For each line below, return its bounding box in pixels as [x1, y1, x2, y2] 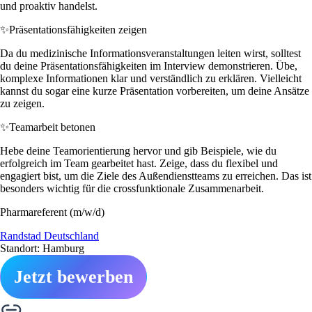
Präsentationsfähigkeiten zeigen [9, 23, 147, 36]
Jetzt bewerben [14, 266, 133, 287]
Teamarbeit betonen [9, 120, 95, 133]
